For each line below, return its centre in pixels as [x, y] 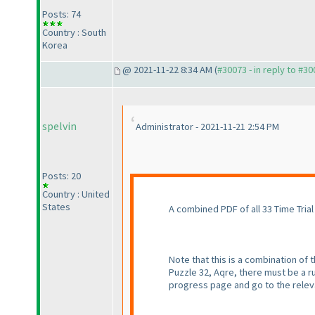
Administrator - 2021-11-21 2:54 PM [207, 127]
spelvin [59, 126]
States [56, 207]
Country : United [76, 194]
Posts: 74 [62, 14]
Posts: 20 [62, 176]
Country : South [74, 33]
